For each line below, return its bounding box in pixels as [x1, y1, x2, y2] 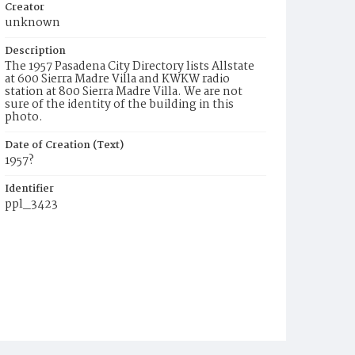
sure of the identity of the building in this [5, 95, 234, 114]
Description [5, 43, 66, 59]
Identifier [5, 181, 54, 197]
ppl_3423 [5, 195, 58, 214]
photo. [5, 108, 43, 127]
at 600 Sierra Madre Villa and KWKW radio [5, 70, 230, 89]
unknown [5, 13, 60, 32]
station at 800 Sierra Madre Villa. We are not [5, 82, 242, 101]
